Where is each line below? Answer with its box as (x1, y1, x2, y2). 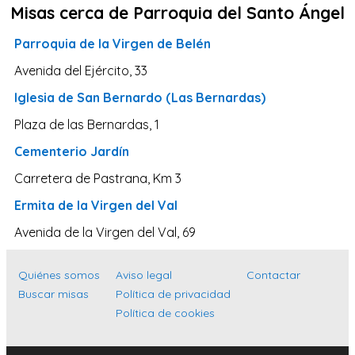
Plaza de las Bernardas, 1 (14, 116, 159, 133)
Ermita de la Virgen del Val (14, 197, 177, 214)
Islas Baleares (43, 169, 126, 185)
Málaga (43, 223, 88, 239)
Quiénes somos (18, 268, 100, 283)
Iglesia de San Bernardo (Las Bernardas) (14, 90, 265, 106)
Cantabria (43, 142, 101, 158)
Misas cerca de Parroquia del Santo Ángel (10, 2, 345, 24)
